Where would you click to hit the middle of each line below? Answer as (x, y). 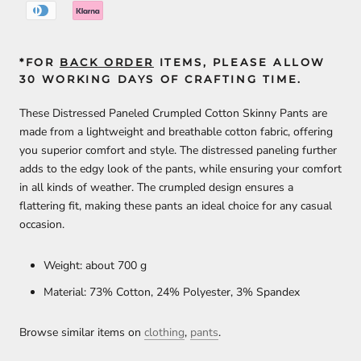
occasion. (42, 225)
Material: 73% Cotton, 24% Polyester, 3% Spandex (172, 292)
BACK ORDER (107, 62)
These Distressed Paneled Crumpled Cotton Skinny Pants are (173, 114)
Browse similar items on (82, 333)
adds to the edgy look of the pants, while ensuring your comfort (180, 169)
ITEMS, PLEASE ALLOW (240, 62)
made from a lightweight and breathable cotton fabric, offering (176, 132)
